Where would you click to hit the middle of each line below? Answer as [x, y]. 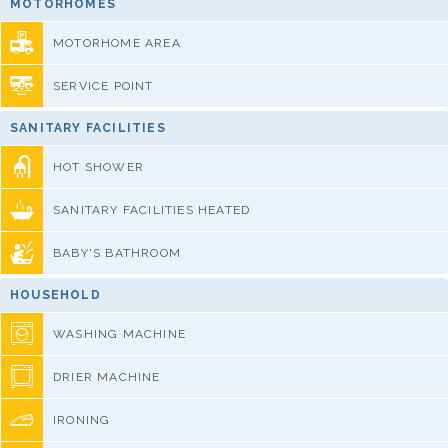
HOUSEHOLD [55, 294]
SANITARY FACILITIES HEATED [152, 209]
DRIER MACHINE [107, 376]
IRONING [82, 419]
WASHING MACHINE [119, 333]
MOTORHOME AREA [117, 42]
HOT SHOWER [98, 166]
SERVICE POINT [103, 85]
